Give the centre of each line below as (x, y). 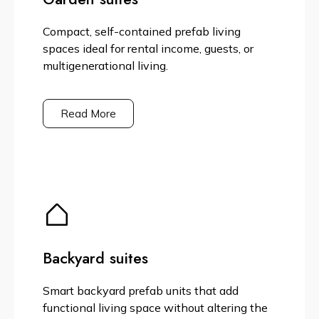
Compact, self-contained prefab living (142, 32)
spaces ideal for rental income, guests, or (148, 49)
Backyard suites (95, 258)
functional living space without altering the (155, 308)
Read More (88, 114)
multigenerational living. (105, 66)
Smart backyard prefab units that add (141, 291)
